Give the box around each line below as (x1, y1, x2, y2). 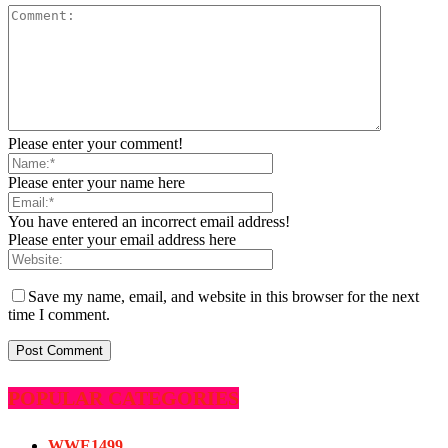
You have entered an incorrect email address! (8, 212, 290, 230)
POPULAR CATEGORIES (8, 387, 239, 410)
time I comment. (8, 305, 110, 323)
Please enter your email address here (8, 230, 236, 248)
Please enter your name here (8, 173, 185, 191)
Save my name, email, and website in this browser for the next (28, 287, 419, 305)
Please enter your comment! (8, 134, 183, 152)
